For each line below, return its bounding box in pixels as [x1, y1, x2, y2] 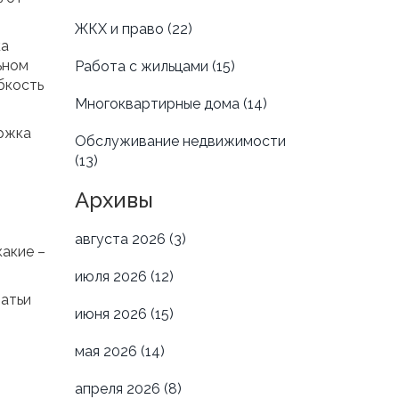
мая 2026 [74, 343, 141, 361]
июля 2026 [74, 268, 151, 286]
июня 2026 [74, 305, 151, 323]
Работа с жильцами [74, 58, 212, 76]
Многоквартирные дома [74, 95, 243, 113]
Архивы [74, 187, 153, 214]
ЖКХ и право [74, 20, 167, 38]
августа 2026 [74, 231, 169, 248]
